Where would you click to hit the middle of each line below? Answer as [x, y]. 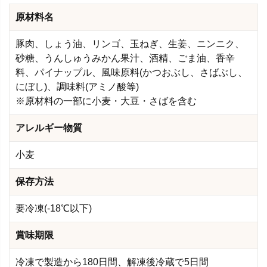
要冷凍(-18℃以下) [54, 208]
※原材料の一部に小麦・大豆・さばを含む [106, 101]
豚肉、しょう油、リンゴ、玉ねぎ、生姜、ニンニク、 [130, 44]
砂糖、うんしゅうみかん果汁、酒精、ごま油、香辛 [125, 58]
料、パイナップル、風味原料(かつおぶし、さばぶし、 [131, 72]
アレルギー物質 [49, 128]
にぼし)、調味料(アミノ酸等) [77, 86]
